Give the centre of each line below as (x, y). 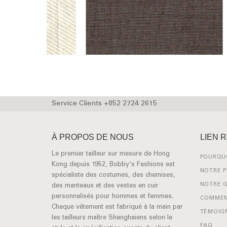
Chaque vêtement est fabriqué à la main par (117, 207)
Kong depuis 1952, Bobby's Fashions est (113, 165)
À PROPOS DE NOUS (93, 137)
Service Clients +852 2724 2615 (104, 104)
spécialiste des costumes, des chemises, (113, 176)
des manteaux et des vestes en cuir (105, 186)
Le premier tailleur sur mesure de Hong (111, 154)
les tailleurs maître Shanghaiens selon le (112, 218)
